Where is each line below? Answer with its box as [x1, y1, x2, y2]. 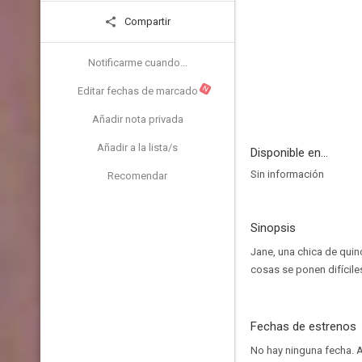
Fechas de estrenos [250, 319, 356, 334]
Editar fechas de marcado [77, 85, 198, 97]
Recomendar [107, 170, 167, 182]
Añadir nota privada [91, 113, 183, 125]
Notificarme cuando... [87, 57, 187, 69]
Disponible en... [250, 145, 328, 160]
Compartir [122, 15, 170, 27]
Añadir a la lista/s [97, 141, 178, 154]
